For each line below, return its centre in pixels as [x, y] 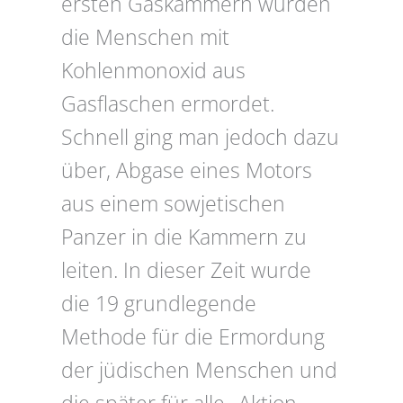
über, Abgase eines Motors [187, 171]
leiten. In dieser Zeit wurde [186, 271]
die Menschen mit [145, 38]
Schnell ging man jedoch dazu [200, 138]
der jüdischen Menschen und [199, 371]
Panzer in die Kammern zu [184, 237]
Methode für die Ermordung [193, 337]
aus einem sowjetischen [173, 204]
